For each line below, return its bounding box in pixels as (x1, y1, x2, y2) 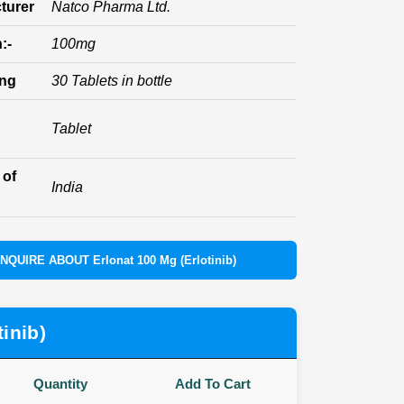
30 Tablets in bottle (51, 73, 173, 88)
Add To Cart (174, 375, 251, 391)
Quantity (32, 375, 87, 391)
